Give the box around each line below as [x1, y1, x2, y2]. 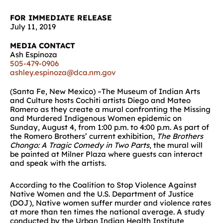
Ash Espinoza [10, 50, 57, 59]
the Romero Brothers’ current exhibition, [10, 131, 157, 141]
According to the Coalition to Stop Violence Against [10, 180, 197, 190]
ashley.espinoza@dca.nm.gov [10, 68, 116, 77]
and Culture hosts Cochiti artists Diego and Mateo [10, 96, 191, 105]
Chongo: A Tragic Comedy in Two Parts [10, 140, 149, 150]
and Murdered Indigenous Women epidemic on [10, 113, 182, 123]
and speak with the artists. [10, 158, 106, 168]
